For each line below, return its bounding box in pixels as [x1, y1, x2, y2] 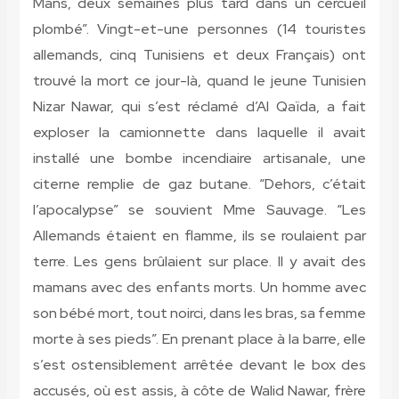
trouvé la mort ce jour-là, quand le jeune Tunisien [32, 71, 367, 91]
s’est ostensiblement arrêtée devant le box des [32, 355, 367, 375]
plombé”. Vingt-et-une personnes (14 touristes [32, 20, 367, 39]
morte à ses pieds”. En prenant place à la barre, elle [32, 330, 367, 349]
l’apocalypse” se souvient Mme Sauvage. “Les [32, 200, 367, 220]
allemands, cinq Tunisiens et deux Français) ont [32, 45, 367, 65]
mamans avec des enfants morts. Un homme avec [32, 278, 367, 297]
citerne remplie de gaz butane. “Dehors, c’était [32, 175, 367, 194]
